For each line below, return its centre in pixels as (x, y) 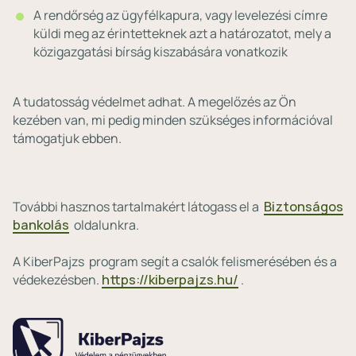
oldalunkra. (104, 225)
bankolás (41, 225)
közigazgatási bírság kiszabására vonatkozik (161, 52)
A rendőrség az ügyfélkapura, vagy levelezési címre (180, 15)
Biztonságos (304, 207)
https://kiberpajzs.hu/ (170, 280)
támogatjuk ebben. (67, 138)
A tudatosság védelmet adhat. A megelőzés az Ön (155, 102)
